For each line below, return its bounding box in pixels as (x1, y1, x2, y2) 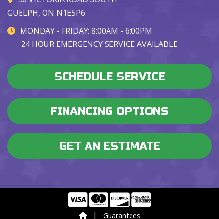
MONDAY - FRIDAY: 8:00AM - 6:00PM (20, 25, 152, 36)
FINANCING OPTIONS (50, 104, 169, 118)
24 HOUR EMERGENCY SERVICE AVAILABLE (21, 38, 177, 49)
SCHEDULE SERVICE (54, 69, 165, 83)
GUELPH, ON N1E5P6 (7, 7, 85, 18)
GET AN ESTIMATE (59, 139, 160, 153)
